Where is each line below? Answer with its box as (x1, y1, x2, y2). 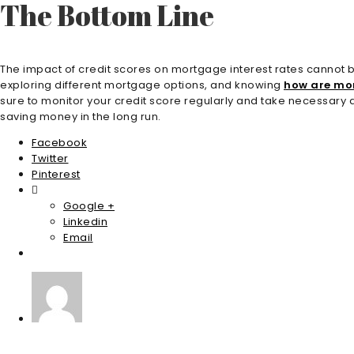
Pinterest (32, 167, 81, 183)
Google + (63, 198, 115, 214)
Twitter (32, 151, 69, 167)
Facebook (32, 135, 87, 151)
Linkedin (63, 214, 107, 230)
